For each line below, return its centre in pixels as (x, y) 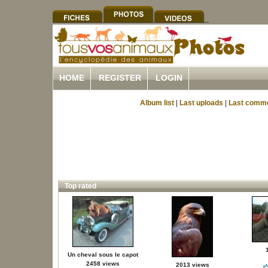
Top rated (80, 186)
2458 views (103, 264)
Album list (157, 103)
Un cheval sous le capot (103, 255)
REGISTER (120, 78)
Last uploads (201, 103)
